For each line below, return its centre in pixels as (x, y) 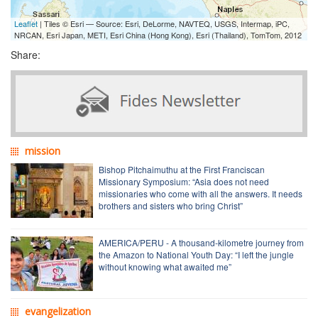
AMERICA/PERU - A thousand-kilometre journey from (201, 242)
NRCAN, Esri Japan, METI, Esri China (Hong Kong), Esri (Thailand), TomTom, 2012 (158, 34)
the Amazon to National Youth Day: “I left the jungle (196, 254)
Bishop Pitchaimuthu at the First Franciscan (182, 169)
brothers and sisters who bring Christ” (171, 205)
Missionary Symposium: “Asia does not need (184, 181)
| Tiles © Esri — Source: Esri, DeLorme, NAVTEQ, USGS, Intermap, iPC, (164, 23)
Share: (26, 54)
